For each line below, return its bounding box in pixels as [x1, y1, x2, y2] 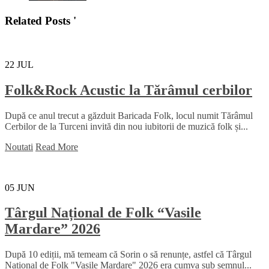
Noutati [5, 141, 33, 152]
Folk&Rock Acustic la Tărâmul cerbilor [5, 82, 252, 98]
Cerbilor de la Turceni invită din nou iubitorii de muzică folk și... [5, 121, 248, 131]
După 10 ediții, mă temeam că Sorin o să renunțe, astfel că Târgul [5, 249, 252, 260]
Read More [35, 141, 78, 152]
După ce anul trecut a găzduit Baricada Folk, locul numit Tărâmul [5, 110, 253, 121]
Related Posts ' [5, 14, 76, 27]
